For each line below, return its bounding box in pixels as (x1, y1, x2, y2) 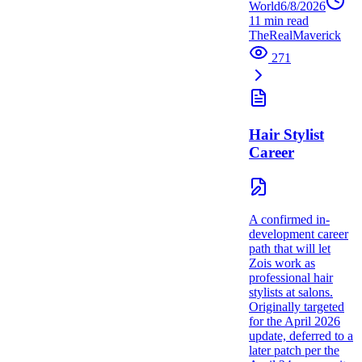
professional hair (249, 270, 333, 284)
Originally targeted (249, 299, 344, 314)
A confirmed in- (249, 212, 330, 226)
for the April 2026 (249, 314, 340, 328)
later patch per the (249, 343, 339, 357)
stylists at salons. (249, 284, 333, 299)
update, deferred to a (249, 328, 353, 343)
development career (249, 226, 348, 241)
